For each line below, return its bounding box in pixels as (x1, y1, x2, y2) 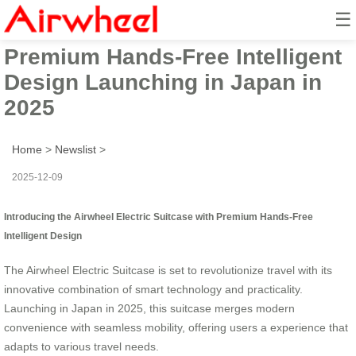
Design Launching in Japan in (4, 69, 322, 95)
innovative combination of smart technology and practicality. (4, 282, 303, 296)
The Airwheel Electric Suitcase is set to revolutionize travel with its (4, 263, 332, 277)
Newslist (55, 142, 96, 156)
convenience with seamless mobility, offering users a (4, 320, 270, 334)
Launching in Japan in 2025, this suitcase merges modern (4, 301, 295, 315)
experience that (270, 320, 348, 334)
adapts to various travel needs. (4, 339, 159, 353)
